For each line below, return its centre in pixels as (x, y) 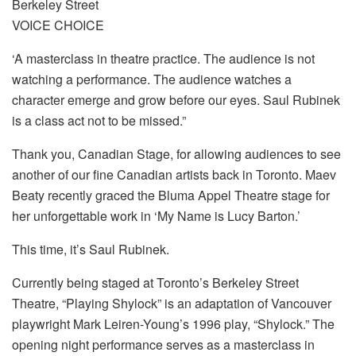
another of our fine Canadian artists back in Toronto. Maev (174, 175)
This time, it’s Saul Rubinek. (91, 250)
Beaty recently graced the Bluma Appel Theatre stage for (171, 195)
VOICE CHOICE (58, 25)
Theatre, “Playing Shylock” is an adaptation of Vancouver (172, 304)
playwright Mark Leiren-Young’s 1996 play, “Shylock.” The (173, 324)
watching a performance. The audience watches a (152, 79)
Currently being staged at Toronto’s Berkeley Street (155, 283)
